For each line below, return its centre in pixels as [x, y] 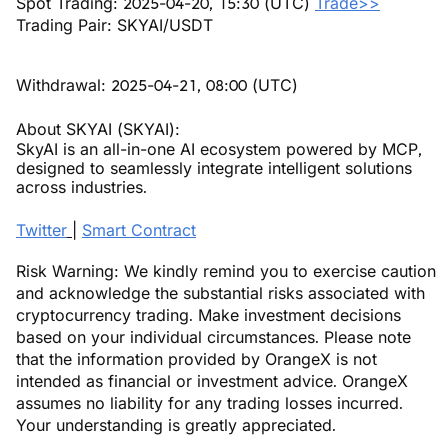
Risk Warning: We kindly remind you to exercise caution [226, 271]
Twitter [41, 230]
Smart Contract [139, 230]
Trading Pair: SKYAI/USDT [114, 25]
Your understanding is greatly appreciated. [176, 425]
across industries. [81, 187]
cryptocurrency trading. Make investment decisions [208, 315]
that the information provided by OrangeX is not [196, 359]
